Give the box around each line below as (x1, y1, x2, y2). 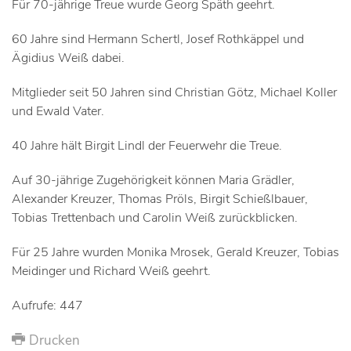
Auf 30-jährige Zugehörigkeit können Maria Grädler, (12, 172, 295, 190)
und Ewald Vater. (12, 103, 104, 121)
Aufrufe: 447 (12, 297, 83, 315)
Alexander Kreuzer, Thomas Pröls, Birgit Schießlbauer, (12, 190, 308, 208)
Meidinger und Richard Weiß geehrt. (12, 262, 214, 280)
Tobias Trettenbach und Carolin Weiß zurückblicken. (12, 209, 298, 227)
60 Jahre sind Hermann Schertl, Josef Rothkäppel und (12, 31, 304, 49)
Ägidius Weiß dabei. (12, 49, 125, 67)
